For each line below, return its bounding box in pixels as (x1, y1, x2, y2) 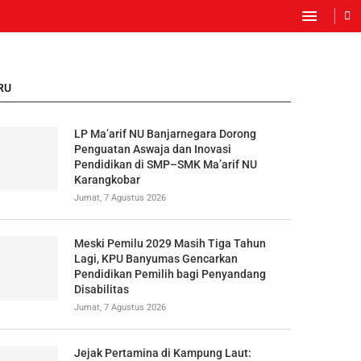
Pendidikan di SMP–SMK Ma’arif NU (73, 158, 257, 171)
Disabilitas (73, 283, 129, 296)
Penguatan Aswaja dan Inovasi (73, 143, 231, 156)
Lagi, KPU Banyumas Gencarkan (73, 252, 238, 265)
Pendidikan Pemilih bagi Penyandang (73, 268, 266, 280)
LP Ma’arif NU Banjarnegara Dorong (73, 127, 256, 140)
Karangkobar (73, 173, 140, 186)
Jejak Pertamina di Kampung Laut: (73, 346, 251, 359)
